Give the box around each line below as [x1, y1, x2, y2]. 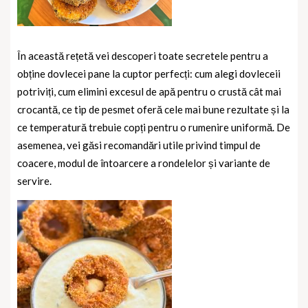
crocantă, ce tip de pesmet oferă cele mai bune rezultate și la [17, 103, 289, 116]
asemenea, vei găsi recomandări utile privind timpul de [17, 139, 261, 152]
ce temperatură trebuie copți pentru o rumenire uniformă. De [17, 121, 290, 134]
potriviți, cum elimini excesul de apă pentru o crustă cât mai [17, 85, 281, 98]
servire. [17, 175, 52, 188]
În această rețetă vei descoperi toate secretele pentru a [17, 49, 268, 63]
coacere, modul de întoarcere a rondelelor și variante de [17, 157, 270, 170]
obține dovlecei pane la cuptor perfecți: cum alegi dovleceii [17, 67, 280, 80]
